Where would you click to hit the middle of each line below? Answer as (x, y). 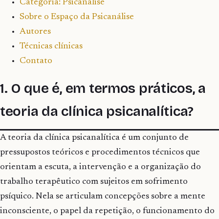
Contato (36, 61)
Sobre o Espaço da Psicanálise (77, 17)
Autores (35, 32)
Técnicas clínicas (51, 47)
